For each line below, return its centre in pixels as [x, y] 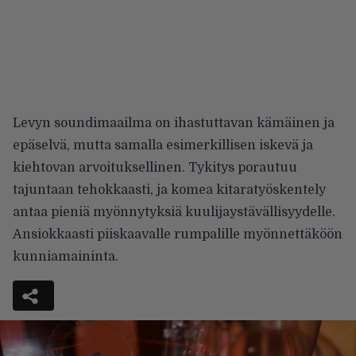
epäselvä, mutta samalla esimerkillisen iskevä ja [163, 145]
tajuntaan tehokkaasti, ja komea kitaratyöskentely [169, 190]
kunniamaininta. [66, 256]
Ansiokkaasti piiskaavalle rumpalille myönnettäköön [178, 234]
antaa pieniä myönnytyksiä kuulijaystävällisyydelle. [174, 212]
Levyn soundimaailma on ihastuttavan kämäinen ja [174, 123]
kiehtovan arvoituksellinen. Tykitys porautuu [155, 167]
